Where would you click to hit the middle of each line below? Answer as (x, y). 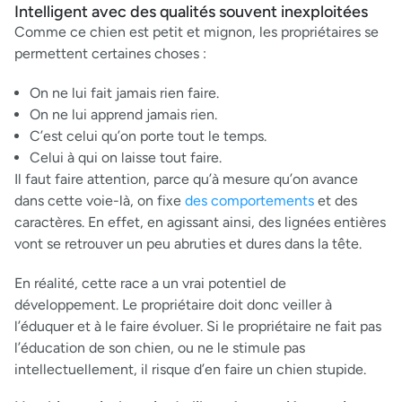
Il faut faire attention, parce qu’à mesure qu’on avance (186, 179)
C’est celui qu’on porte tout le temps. (148, 135)
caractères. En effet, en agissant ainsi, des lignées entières (200, 222)
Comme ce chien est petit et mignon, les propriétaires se (197, 31)
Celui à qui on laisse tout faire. (126, 157)
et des (336, 200)
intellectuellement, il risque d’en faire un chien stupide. (190, 369)
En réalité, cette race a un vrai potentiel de (150, 283)
